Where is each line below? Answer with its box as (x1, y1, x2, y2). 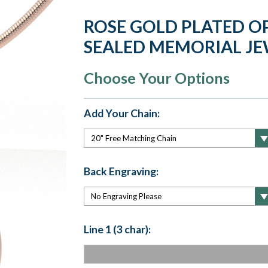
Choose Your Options (83, 69, 230, 87)
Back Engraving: (83, 165, 159, 178)
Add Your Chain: (83, 107, 160, 120)
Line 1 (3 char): (83, 223, 151, 236)
